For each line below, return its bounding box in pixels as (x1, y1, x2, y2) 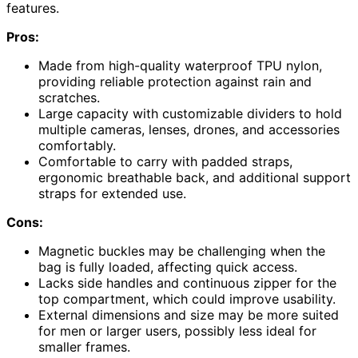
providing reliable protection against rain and (38, 73, 312, 89)
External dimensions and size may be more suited (38, 306, 339, 323)
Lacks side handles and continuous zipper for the (38, 274, 336, 291)
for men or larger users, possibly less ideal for (38, 322, 316, 339)
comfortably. (38, 137, 116, 153)
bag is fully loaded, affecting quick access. (38, 258, 297, 275)
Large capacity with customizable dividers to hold (38, 105, 342, 121)
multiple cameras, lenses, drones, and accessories (38, 121, 340, 137)
